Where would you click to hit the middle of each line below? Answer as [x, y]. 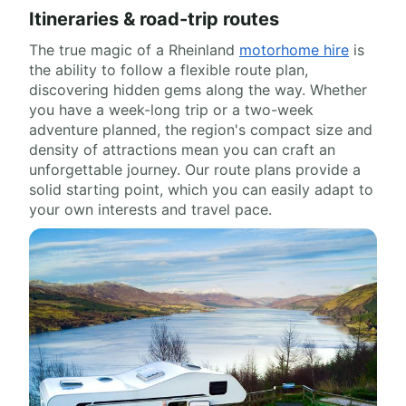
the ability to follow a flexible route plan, [169, 70]
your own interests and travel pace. [150, 209]
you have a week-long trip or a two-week [171, 110]
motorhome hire [294, 50]
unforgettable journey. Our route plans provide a [195, 169]
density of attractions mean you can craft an [182, 150]
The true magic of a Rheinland [134, 50]
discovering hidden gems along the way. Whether [198, 90]
